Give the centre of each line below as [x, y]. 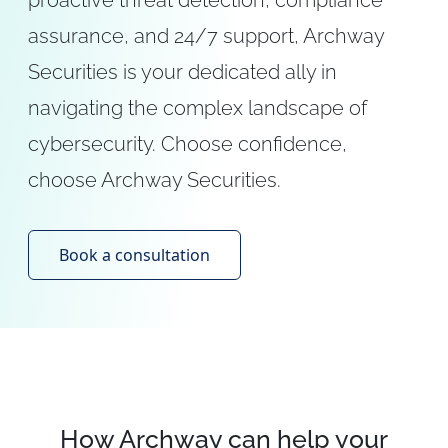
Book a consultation [134, 255]
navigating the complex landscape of [197, 108]
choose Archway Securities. [154, 180]
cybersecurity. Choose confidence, [187, 144]
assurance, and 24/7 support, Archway [206, 36]
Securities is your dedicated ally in [182, 72]
